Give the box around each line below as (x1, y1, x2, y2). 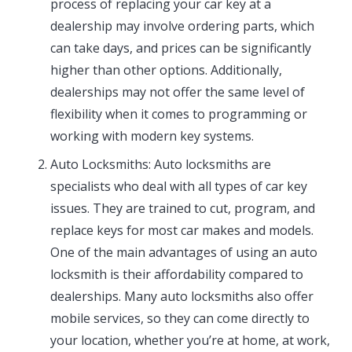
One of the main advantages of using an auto (50, 244, 317, 262)
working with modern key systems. (50, 127, 254, 145)
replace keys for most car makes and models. (50, 222, 313, 240)
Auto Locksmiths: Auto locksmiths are (50, 156, 271, 174)
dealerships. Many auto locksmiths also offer (50, 288, 313, 306)
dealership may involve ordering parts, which (50, 17, 314, 35)
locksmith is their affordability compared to (50, 266, 303, 284)
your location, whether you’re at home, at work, (50, 332, 330, 350)
